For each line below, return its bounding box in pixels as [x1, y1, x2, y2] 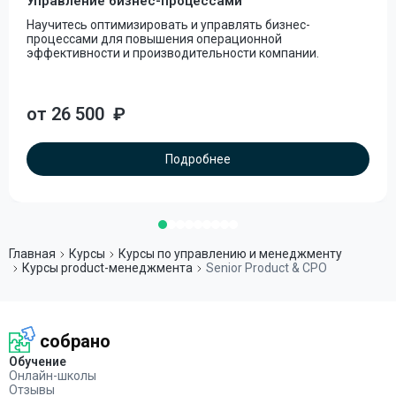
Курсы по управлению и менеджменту [118, 247, 342, 261]
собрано [40, 331, 110, 352]
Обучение [9, 354, 66, 369]
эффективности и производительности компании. [27, 46, 319, 60]
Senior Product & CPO [206, 261, 327, 275]
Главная [9, 247, 56, 261]
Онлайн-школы [9, 369, 96, 383]
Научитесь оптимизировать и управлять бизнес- [27, 18, 310, 32]
